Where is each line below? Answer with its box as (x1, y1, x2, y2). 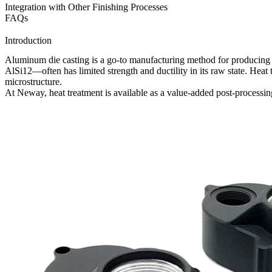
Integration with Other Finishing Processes (5, 1, 168, 12)
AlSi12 (5, 66, 32, 76)
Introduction (5, 35, 52, 46)
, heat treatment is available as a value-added (44, 87, 216, 98)
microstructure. (5, 76, 62, 87)
